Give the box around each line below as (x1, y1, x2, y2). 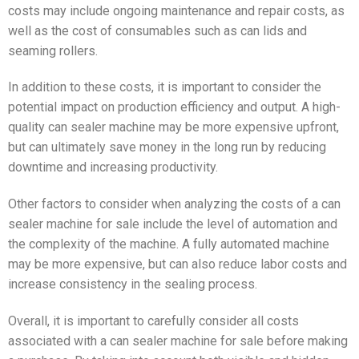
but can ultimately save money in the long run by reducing (8, 139, 326, 155)
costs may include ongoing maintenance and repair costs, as (8, 2, 345, 18)
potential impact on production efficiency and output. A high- (8, 99, 341, 115)
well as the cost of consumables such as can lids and (8, 22, 307, 38)
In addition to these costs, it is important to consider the (8, 79, 321, 95)
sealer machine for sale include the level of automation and (8, 216, 337, 232)
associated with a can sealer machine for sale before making (8, 333, 348, 349)
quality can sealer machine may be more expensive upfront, (8, 119, 339, 135)
